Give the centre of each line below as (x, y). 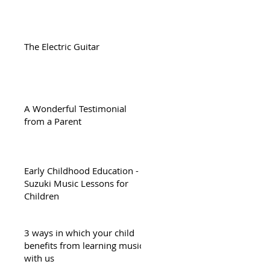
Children (42, 196)
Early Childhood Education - (81, 171)
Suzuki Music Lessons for (76, 183)
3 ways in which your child (79, 233)
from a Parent (53, 121)
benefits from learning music (84, 245)
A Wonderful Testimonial (75, 108)
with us (39, 258)
